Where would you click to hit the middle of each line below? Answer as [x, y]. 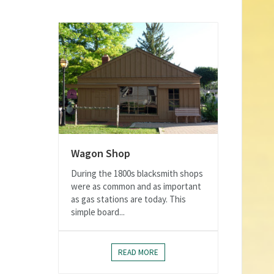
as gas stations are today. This [128, 199]
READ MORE [138, 253]
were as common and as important [136, 187]
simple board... [98, 212]
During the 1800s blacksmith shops [137, 174]
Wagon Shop [101, 154]
